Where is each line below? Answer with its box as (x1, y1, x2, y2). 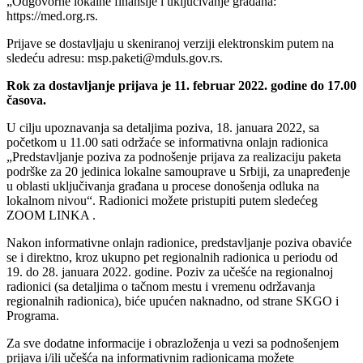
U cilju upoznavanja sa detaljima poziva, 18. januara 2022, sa (6, 120, 319, 135)
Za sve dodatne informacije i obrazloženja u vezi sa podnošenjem (6, 335, 339, 350)
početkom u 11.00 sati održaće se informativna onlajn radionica (6, 135, 328, 149)
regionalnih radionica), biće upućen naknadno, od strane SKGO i (6, 293, 339, 308)
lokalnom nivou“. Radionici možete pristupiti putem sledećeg (6, 193, 318, 207)
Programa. (6, 308, 59, 322)
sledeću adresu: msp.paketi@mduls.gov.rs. (6, 50, 223, 65)
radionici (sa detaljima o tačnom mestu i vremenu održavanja (6, 279, 315, 293)
